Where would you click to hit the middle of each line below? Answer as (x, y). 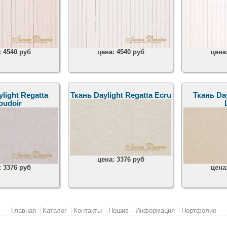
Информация (155, 211)
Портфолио (199, 211)
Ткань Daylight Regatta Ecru (121, 96)
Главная (23, 211)
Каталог (54, 211)
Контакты (87, 211)
